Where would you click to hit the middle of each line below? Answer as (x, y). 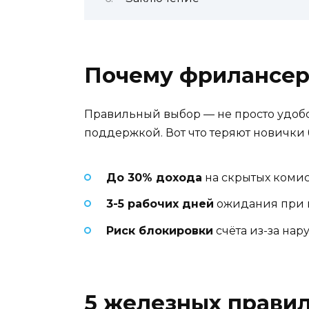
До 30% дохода (154, 178)
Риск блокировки (160, 230)
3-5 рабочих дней (160, 204)
